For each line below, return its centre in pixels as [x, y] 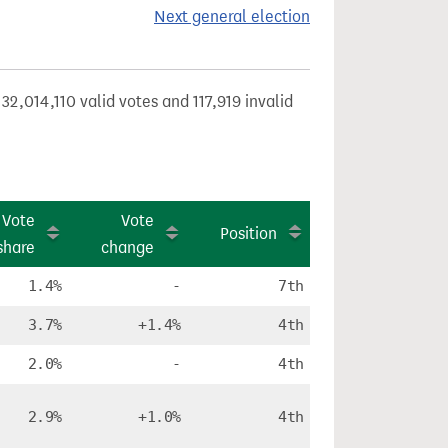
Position [248, 233]
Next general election [232, 16]
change [127, 247]
